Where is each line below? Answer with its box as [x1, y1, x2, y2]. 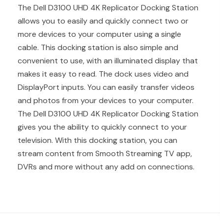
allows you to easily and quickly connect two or [17, 15, 189, 26]
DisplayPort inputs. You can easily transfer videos [17, 82, 194, 92]
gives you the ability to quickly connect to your [17, 121, 187, 132]
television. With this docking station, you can [17, 135, 177, 145]
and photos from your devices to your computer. [17, 95, 193, 106]
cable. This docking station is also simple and [17, 42, 178, 53]
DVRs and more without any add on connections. [17, 161, 194, 172]
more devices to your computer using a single [17, 28, 181, 39]
